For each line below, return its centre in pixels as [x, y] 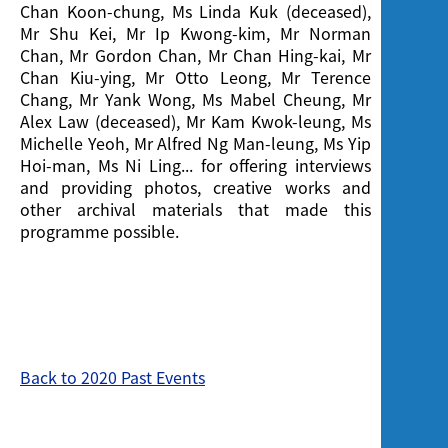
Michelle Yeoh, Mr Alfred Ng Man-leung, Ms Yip [195, 143]
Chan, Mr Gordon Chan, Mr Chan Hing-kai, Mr [195, 55]
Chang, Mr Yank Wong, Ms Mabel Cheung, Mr [195, 99]
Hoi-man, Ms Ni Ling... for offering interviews [195, 165]
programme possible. [99, 231]
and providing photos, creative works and [195, 187]
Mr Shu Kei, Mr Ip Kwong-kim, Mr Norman [195, 33]
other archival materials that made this [195, 209]
